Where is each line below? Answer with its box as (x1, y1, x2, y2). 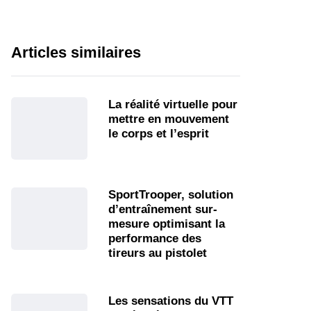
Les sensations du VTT (108, 294, 233, 308)
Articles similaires (11, 44, 141, 62)
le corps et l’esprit (108, 127, 209, 141)
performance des (108, 232, 201, 246)
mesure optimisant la (108, 217, 225, 231)
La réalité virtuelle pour (108, 98, 237, 112)
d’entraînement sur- (108, 203, 217, 217)
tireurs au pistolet (108, 246, 207, 260)
